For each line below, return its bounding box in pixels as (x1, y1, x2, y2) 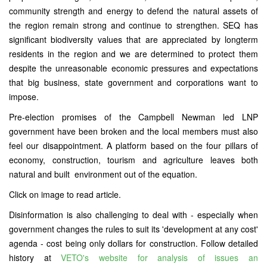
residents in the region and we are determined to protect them (9, 48, 258, 60)
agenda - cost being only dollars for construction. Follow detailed (9, 237, 258, 249)
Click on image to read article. (9, 188, 121, 200)
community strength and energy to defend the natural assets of (9, 5, 258, 17)
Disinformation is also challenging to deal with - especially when (9, 209, 258, 221)
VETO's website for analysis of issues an (61, 252, 258, 263)
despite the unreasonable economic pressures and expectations (9, 62, 258, 74)
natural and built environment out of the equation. (9, 168, 197, 180)
